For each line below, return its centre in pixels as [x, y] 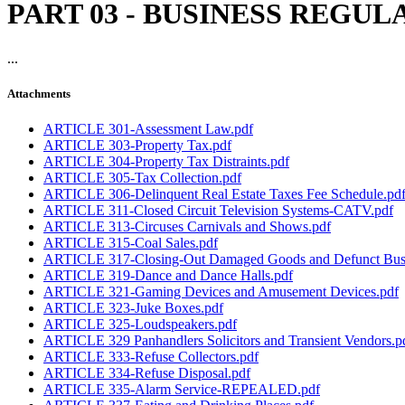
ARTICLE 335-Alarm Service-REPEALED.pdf [182, 390]
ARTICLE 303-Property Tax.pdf [137, 146]
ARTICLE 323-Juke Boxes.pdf [133, 308]
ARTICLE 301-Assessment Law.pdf [148, 129]
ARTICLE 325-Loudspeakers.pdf [140, 325]
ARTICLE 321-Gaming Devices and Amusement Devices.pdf [221, 292]
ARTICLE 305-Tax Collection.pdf [142, 178]
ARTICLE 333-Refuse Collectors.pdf [151, 357]
